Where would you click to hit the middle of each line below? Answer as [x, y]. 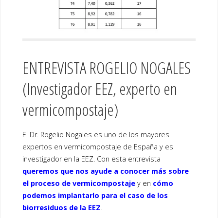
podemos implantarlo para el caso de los [95, 195]
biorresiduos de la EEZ [61, 207]
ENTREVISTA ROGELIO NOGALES [106, 67]
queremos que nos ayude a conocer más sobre [105, 171]
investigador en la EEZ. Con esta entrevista [91, 159]
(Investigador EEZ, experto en [100, 88]
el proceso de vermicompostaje [79, 183]
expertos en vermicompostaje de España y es [98, 146]
